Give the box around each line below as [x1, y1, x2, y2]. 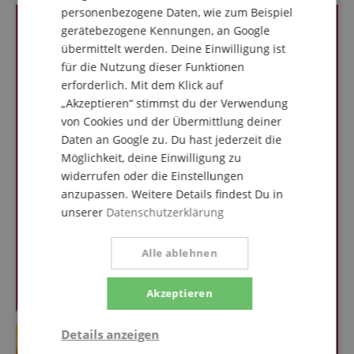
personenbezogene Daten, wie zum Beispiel [61, 5, 293, 20]
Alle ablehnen [141, 246, 218, 260]
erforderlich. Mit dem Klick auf [61, 77, 224, 92]
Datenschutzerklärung [106, 205, 224, 220]
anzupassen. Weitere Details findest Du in [61, 186, 284, 201]
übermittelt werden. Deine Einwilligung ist [61, 41, 286, 56]
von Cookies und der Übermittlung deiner [61, 114, 282, 129]
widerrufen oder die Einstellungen [61, 168, 244, 183]
